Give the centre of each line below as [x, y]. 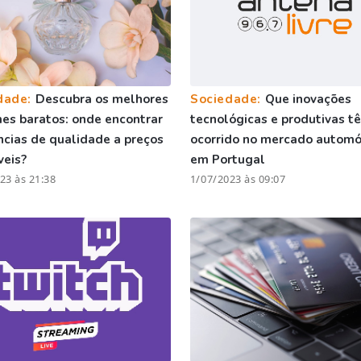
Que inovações [308, 99]
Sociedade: [227, 99]
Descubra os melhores [102, 99]
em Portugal [227, 159]
